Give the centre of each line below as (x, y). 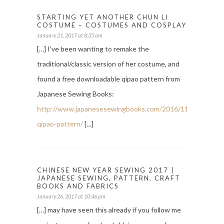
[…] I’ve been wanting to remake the (93, 49)
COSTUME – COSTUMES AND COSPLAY (112, 25)
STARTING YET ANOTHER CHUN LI (103, 17)
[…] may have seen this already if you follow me (109, 210)
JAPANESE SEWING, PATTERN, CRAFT (109, 178)
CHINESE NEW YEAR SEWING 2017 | (106, 170)
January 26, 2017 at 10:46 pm (71, 196)
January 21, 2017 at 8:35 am (70, 35)
